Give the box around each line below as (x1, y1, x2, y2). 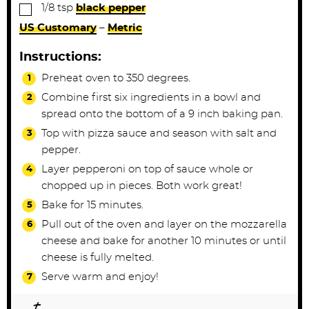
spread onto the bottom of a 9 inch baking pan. (41, 109, 283, 119)
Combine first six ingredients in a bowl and (41, 92, 261, 103)
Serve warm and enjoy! (41, 272, 159, 282)
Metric (108, 23, 142, 33)
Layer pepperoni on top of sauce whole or (41, 164, 253, 175)
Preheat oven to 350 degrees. (41, 73, 190, 83)
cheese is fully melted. (41, 252, 154, 263)
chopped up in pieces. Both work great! (41, 181, 242, 191)
